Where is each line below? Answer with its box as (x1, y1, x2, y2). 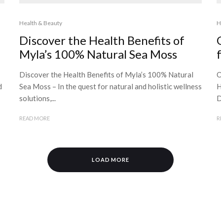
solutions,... (19, 94, 56, 103)
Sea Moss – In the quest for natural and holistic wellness (19, 82, 202, 91)
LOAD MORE (91, 156, 130, 163)
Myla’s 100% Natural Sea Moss (19, 47, 177, 61)
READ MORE (19, 115, 50, 121)
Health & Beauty (19, 19, 62, 27)
